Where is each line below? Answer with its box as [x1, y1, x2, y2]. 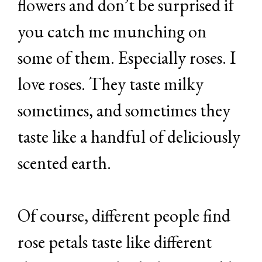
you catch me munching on [18, 19, 206, 43]
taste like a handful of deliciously [18, 125, 240, 148]
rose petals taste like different [18, 230, 212, 253]
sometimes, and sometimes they [18, 98, 230, 122]
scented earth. [18, 151, 111, 174]
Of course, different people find [18, 204, 230, 227]
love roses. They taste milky [18, 72, 204, 95]
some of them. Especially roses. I [18, 46, 236, 69]
